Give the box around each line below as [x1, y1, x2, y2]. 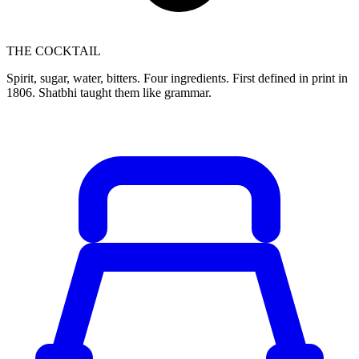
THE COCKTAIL [6, 43, 101, 58]
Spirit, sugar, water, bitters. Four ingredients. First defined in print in [6, 71, 348, 85]
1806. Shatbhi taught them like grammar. [6, 85, 212, 99]
